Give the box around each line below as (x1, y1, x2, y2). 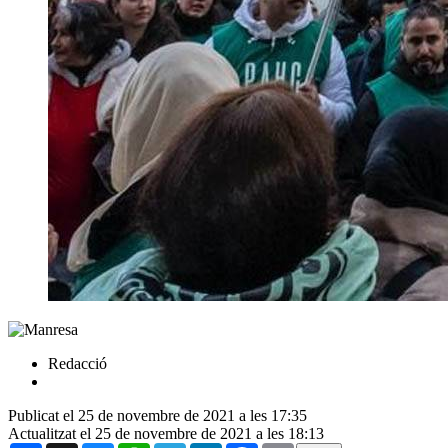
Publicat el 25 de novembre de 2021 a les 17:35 (8, 406, 307, 424)
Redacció (48, 354, 107, 372)
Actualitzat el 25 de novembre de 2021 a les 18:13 (8, 424, 324, 442)
